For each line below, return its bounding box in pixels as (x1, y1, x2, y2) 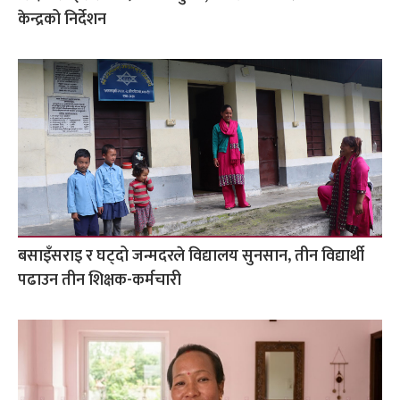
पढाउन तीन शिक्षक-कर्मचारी (18, 266, 181, 294)
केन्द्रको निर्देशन (18, 5, 106, 33)
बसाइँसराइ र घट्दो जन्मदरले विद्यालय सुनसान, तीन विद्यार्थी (18, 242, 364, 270)
